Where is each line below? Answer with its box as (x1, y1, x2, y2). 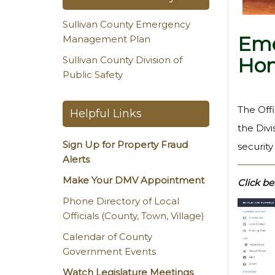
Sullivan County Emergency (63, 18, 190, 30)
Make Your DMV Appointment (63, 174, 204, 186)
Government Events (63, 246, 156, 257)
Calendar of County (63, 231, 152, 242)
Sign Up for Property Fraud (63, 139, 188, 150)
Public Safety (63, 69, 123, 80)
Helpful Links (70, 107, 142, 120)
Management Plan (63, 33, 150, 45)
